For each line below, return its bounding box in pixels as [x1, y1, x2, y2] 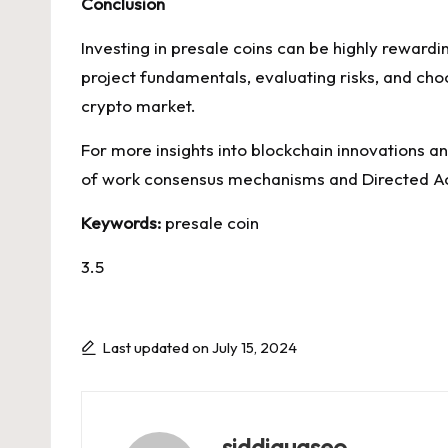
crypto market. [81, 95, 196, 116]
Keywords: [81, 212, 161, 233]
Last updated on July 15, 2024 [103, 338, 297, 357]
